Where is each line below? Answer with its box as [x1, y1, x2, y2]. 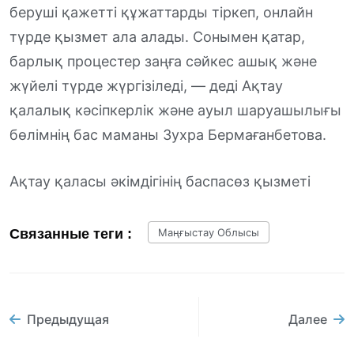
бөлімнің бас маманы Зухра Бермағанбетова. [9, 126, 326, 143]
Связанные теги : [9, 225, 132, 242]
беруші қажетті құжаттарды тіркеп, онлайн [9, 3, 313, 21]
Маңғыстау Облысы [158, 225, 259, 239]
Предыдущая [27, 311, 109, 328]
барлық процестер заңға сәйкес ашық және [9, 52, 317, 70]
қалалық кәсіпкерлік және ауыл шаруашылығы [9, 101, 341, 119]
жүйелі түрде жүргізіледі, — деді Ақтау [9, 77, 283, 94]
